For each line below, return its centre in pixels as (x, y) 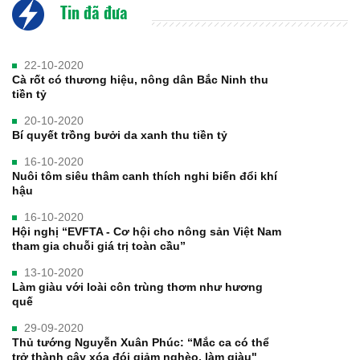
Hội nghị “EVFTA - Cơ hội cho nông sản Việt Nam (147, 231)
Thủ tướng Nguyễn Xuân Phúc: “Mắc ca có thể (141, 342)
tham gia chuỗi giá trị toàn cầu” (99, 245)
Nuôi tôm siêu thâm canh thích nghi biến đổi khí (145, 176)
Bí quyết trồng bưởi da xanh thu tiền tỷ (120, 135)
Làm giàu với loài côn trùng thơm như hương (137, 286)
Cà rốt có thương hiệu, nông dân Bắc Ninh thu (140, 79)
